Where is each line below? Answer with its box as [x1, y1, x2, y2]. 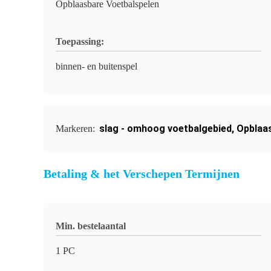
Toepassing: [56, 36, 104, 47]
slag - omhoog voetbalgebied [99, 123, 232, 134]
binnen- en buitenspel [56, 61, 137, 71]
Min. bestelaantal [56, 221, 126, 231]
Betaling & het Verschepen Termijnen [44, 167, 240, 180]
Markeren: [56, 123, 97, 134]
